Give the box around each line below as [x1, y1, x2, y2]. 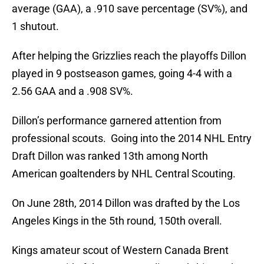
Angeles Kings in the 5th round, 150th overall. [12, 214, 222, 227]
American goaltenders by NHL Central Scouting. [12, 167, 236, 180]
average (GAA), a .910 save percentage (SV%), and [12, 2, 247, 15]
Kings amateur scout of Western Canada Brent [12, 244, 229, 257]
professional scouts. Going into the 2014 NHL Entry [12, 132, 252, 145]
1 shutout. [12, 20, 59, 33]
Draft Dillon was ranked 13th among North [12, 150, 208, 163]
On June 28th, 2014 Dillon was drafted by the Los [12, 197, 240, 210]
